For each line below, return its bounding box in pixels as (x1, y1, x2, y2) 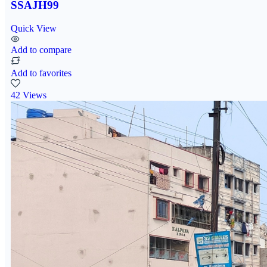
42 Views (11, 89, 46, 100)
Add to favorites (11, 67, 72, 78)
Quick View (11, 23, 57, 33)
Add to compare (11, 44, 72, 55)
